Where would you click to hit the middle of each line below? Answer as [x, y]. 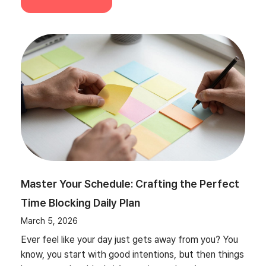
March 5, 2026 [49, 221]
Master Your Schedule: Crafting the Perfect [130, 183]
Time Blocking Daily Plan [80, 202]
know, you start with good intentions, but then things [132, 254]
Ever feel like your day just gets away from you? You [129, 239]
